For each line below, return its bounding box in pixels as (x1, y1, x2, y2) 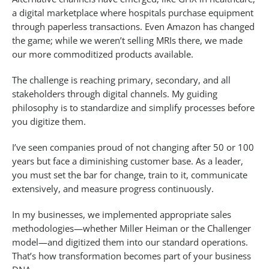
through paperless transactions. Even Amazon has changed (12, 20, 255, 33)
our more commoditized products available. (12, 48, 193, 61)
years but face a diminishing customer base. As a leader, (12, 155, 243, 168)
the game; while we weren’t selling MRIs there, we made (12, 34, 243, 47)
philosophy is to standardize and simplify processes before (12, 101, 255, 114)
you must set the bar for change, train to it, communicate (12, 169, 247, 181)
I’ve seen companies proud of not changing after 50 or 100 (12, 141, 254, 154)
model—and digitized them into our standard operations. (12, 236, 248, 249)
